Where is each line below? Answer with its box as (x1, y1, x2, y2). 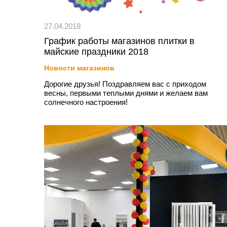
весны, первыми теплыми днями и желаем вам (44, 89, 208, 97)
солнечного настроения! (44, 98, 128, 106)
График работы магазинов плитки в (44, 36, 195, 46)
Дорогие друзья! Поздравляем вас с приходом (44, 80, 206, 88)
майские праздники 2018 (44, 47, 148, 57)
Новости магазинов (44, 64, 115, 72)
